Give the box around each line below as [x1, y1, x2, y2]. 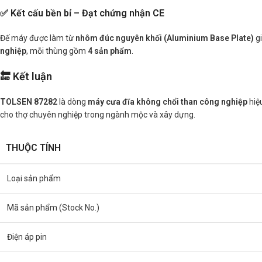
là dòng [57, 97, 88, 106]
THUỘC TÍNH [6, 142, 61, 153]
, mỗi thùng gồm [26, 46, 88, 56]
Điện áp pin [7, 232, 47, 242]
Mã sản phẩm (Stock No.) [7, 203, 99, 212]
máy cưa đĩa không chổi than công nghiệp [88, 97, 247, 106]
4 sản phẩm [88, 46, 132, 56]
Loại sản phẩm [7, 174, 61, 183]
